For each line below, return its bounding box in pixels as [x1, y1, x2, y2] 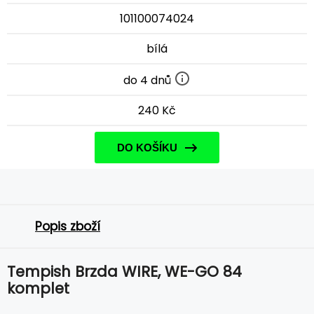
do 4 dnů [123, 71, 174, 88]
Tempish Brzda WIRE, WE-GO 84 [7, 261, 242, 282]
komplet [7, 278, 69, 299]
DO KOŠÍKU [117, 141, 177, 153]
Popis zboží [35, 217, 100, 235]
